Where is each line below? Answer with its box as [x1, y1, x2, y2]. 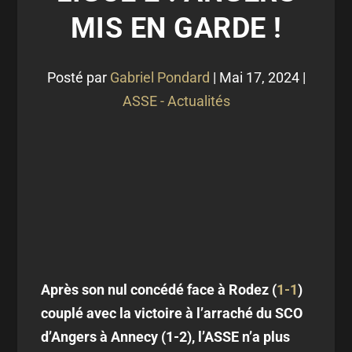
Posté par [46, 69, 110, 86]
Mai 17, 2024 [218, 69, 299, 86]
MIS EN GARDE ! [70, 12, 282, 45]
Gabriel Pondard [109, 69, 210, 86]
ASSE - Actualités [122, 93, 230, 109]
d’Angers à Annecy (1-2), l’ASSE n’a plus [41, 328, 291, 345]
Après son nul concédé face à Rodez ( [41, 281, 277, 298]
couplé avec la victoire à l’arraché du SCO [41, 305, 303, 321]
